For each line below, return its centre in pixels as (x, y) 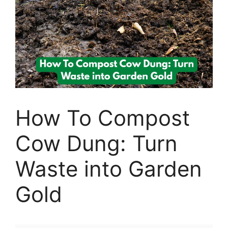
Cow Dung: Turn (96, 143)
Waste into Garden (109, 169)
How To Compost (103, 118)
